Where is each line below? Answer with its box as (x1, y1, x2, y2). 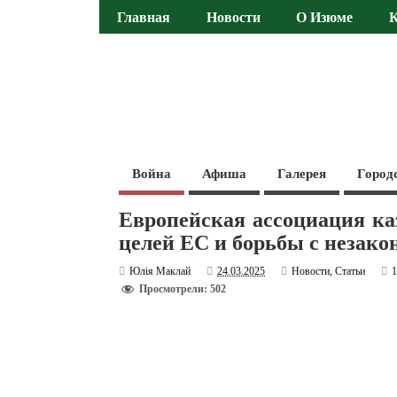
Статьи (335, 264, 366, 277)
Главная (117, 10, 171, 27)
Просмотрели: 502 (139, 283, 227, 296)
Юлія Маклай (129, 264, 191, 277)
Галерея (277, 166, 327, 181)
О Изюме (296, 10, 354, 27)
